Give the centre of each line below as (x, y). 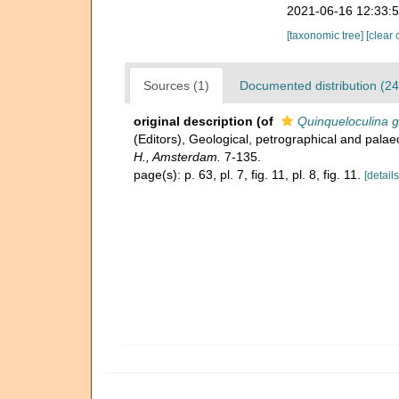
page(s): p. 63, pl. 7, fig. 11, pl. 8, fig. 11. (249, 175)
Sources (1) (176, 85)
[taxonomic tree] (326, 36)
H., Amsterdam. (177, 157)
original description (193, 121)
